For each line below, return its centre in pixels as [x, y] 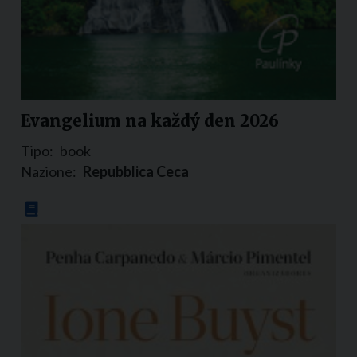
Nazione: [49, 172]
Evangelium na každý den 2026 [150, 121]
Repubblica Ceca [136, 172]
